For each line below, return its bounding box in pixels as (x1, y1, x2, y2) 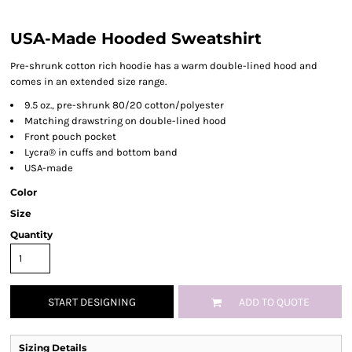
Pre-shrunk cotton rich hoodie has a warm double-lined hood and (10, 60, 317, 71)
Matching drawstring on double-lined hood (24, 115, 226, 126)
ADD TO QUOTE (238, 295, 310, 310)
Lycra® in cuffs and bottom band (24, 146, 178, 158)
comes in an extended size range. (10, 75, 167, 87)
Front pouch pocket (24, 130, 116, 142)
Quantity (10, 229, 53, 240)
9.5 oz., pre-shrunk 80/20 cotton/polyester (24, 99, 224, 111)
